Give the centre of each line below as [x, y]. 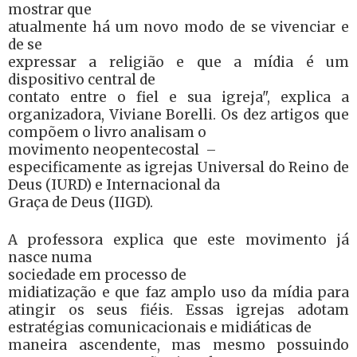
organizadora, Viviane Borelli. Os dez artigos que [178, 114]
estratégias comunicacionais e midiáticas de [160, 328]
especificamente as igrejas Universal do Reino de [178, 167]
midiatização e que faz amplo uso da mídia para [178, 292]
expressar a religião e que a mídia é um [178, 62]
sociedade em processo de [97, 275]
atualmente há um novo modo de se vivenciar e [178, 27]
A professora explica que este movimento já [178, 240]
